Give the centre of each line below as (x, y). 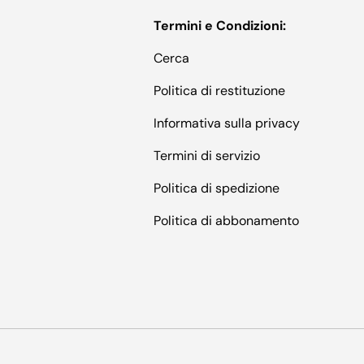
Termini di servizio (207, 155)
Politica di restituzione (219, 90)
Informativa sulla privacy (227, 123)
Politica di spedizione (217, 188)
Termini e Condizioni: (220, 25)
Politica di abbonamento (226, 220)
